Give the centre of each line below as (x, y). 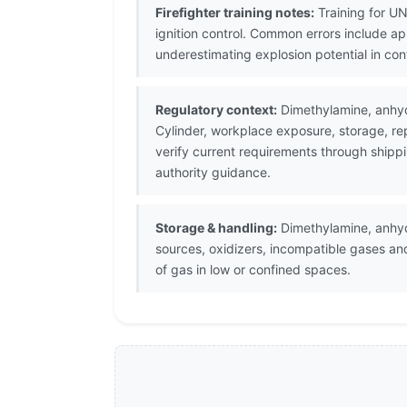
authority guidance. (213, 173)
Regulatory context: (216, 110)
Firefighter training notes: (235, 13)
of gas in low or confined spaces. (253, 270)
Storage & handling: (216, 228)
